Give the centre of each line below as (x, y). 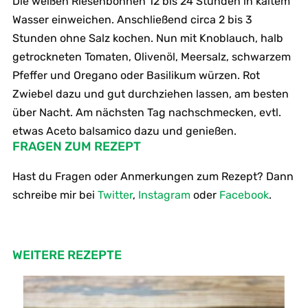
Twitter (115, 195)
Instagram (164, 195)
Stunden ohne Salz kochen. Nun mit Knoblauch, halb (147, 38)
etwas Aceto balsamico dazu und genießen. (124, 131)
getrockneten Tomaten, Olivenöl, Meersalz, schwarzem (151, 56)
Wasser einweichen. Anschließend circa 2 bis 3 (132, 19)
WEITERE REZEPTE (67, 255)
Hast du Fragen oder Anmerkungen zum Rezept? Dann (153, 176)
